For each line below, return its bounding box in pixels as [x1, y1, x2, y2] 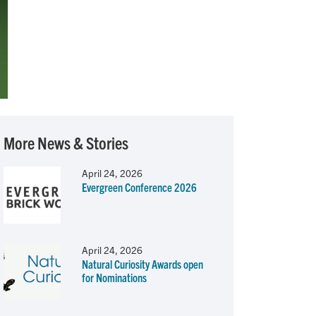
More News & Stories [4, 131, 128, 153]
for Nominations [81, 269, 147, 284]
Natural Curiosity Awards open [81, 256, 203, 271]
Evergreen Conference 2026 [81, 179, 197, 194]
